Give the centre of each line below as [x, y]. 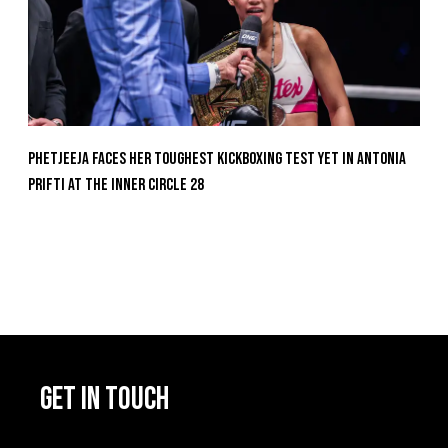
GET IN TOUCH [104, 399]
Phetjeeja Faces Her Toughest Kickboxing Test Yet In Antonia [217, 159]
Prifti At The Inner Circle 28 [116, 185]
